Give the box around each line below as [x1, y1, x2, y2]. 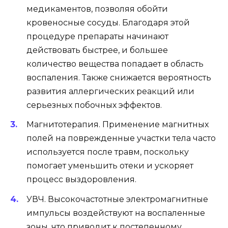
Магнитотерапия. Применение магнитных [26, 120, 209, 130]
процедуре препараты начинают [26, 32, 168, 42]
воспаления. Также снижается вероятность [26, 73, 211, 83]
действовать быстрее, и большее [26, 45, 168, 55]
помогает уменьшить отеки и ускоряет [26, 161, 193, 171]
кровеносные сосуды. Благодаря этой [26, 18, 190, 28]
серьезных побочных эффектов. [26, 100, 162, 110]
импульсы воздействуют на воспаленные [26, 208, 205, 218]
